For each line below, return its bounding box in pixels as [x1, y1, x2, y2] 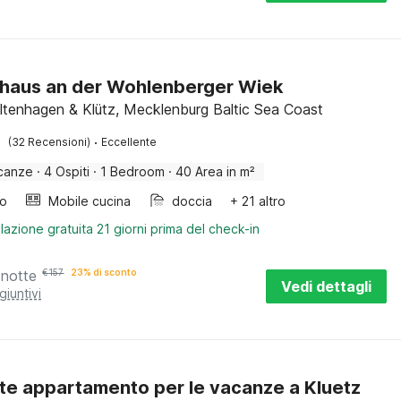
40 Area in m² [175, 164, 256, 179]
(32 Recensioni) [8, 135, 91, 149]
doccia [172, 193, 213, 209]
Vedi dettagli [281, 277, 371, 295]
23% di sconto [71, 267, 138, 277]
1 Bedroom [100, 164, 166, 179]
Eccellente [101, 135, 158, 149]
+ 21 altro [230, 193, 286, 209]
